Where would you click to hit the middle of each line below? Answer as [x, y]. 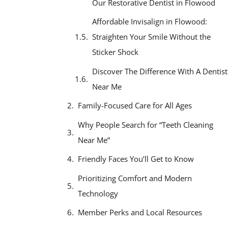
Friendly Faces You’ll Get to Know [136, 159]
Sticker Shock [115, 52]
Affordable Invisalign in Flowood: [150, 22]
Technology [98, 193]
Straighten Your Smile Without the [151, 37]
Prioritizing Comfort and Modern [135, 178]
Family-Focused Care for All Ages [135, 106]
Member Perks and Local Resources [140, 212]
